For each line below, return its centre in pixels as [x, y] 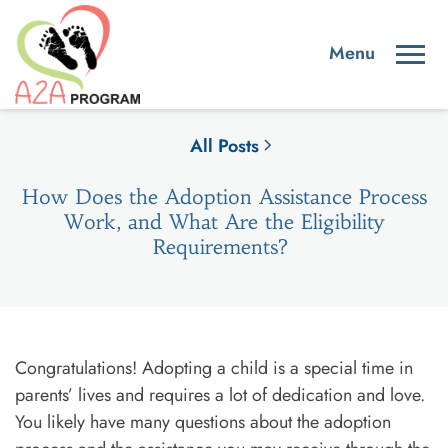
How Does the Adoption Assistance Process [224, 196]
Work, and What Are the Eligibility [224, 221]
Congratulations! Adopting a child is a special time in [214, 367]
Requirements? [224, 246]
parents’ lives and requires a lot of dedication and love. [220, 394]
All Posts [224, 145]
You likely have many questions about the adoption [203, 421]
